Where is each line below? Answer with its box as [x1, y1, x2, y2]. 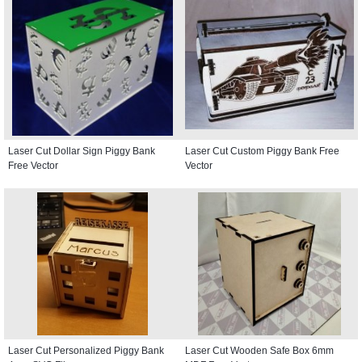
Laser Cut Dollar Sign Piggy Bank [8, 145, 155, 157]
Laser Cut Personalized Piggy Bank [8, 344, 164, 356]
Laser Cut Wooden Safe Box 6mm [185, 344, 334, 356]
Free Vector [8, 159, 58, 171]
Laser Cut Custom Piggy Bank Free [185, 145, 339, 157]
